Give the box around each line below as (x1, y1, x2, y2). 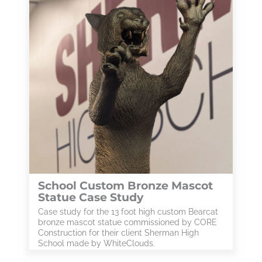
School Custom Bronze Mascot (38, 179, 213, 192)
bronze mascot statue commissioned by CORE (38, 218, 217, 227)
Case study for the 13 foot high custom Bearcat (38, 207, 218, 216)
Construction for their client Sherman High (38, 228, 199, 237)
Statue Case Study (38, 191, 143, 204)
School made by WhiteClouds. (38, 239, 155, 248)
